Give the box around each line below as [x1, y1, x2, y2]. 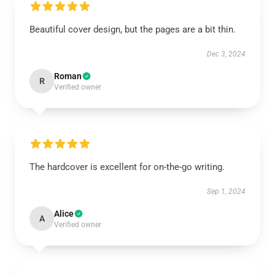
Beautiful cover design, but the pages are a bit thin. [29, 24, 236, 35]
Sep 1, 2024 [207, 187, 246, 196]
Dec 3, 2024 [207, 50, 246, 58]
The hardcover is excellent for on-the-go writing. [29, 161, 225, 172]
